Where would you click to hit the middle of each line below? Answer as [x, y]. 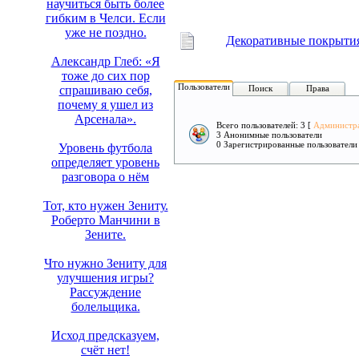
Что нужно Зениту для [105, 264]
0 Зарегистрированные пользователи [287, 144]
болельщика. [105, 307]
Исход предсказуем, [105, 336]
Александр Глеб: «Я [105, 62]
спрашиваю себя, [105, 91]
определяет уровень [105, 163]
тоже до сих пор [105, 76]
